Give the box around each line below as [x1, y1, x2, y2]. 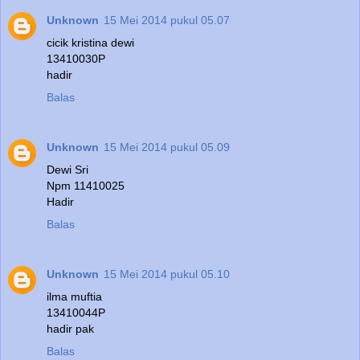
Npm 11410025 [47, 178, 125, 192]
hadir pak [47, 321, 94, 335]
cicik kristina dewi [47, 35, 134, 49]
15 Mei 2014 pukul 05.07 [104, 13, 230, 27]
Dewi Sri [47, 162, 88, 176]
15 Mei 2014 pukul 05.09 [104, 140, 230, 153]
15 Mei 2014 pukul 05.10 [104, 267, 230, 280]
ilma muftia [47, 289, 102, 303]
